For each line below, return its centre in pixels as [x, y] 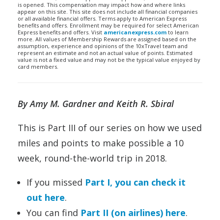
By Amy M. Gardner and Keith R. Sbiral [96, 104]
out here [46, 197]
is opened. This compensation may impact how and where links [101, 5]
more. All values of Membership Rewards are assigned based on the [107, 39]
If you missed [56, 182]
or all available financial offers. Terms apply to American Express [102, 18]
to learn [178, 32]
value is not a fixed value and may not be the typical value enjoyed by [109, 60]
